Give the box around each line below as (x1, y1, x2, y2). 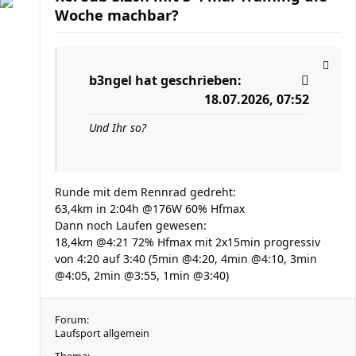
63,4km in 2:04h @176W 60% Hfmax (55, 201, 245, 216)
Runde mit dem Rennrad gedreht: (55, 184, 236, 199)
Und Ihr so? (89, 120, 146, 135)
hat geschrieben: (132, 72, 242, 89)
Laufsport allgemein (55, 327, 149, 340)
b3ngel (89, 72, 132, 89)
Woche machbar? (55, 6, 179, 25)
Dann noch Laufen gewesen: (55, 218, 207, 233)
